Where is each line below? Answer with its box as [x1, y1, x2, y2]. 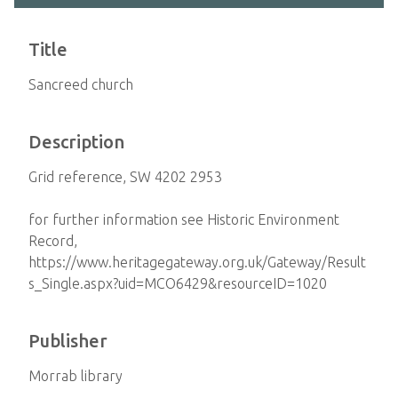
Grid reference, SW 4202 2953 [28, 169, 222, 185]
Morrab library [28, 368, 123, 384]
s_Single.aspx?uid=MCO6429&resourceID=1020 [28, 275, 327, 291]
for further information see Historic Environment [28, 211, 339, 227]
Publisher [28, 330, 107, 351]
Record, [28, 233, 77, 249]
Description [28, 131, 124, 152]
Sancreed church [28, 76, 133, 92]
